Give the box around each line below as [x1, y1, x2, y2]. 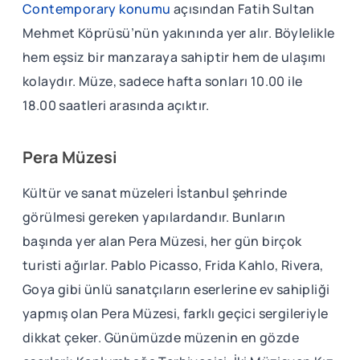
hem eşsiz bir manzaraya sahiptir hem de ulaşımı [22, 47, 326, 66]
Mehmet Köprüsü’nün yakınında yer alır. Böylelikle [22, 23, 335, 42]
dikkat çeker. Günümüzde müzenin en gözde [22, 328, 299, 346]
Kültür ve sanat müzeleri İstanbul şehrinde [22, 183, 288, 202]
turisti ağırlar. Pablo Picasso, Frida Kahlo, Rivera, [22, 256, 324, 274]
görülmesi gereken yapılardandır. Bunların [22, 207, 286, 226]
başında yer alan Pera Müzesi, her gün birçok [22, 231, 302, 250]
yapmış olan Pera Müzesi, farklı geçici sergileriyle [22, 304, 329, 322]
